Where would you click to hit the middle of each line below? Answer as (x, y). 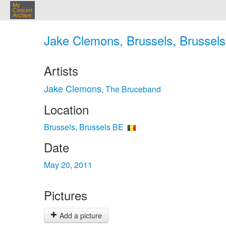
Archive (22, 15)
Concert (22, 10)
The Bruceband (133, 89)
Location (66, 109)
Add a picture (80, 215)
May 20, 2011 (68, 165)
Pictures (66, 195)
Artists (61, 70)
